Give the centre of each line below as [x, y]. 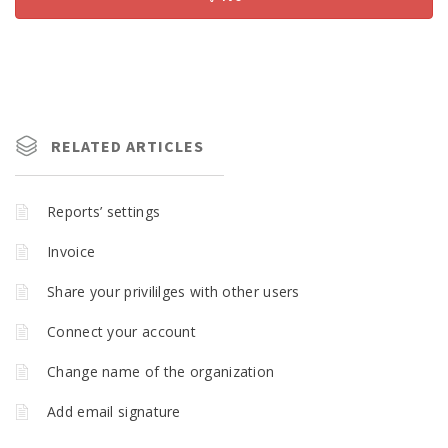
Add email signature [114, 412]
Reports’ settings [104, 212]
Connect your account [121, 332]
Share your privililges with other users [173, 292]
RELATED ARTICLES [127, 146]
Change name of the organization [161, 372]
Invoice [71, 252]
